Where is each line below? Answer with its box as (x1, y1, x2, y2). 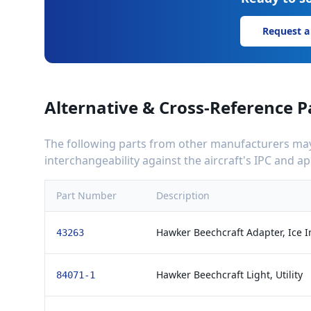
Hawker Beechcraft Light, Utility (156, 268, 303, 281)
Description (156, 189, 210, 202)
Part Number (56, 189, 117, 202)
